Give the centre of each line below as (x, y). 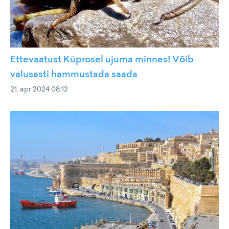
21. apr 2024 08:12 (39, 89)
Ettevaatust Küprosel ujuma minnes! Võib (102, 59)
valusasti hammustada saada (74, 74)
